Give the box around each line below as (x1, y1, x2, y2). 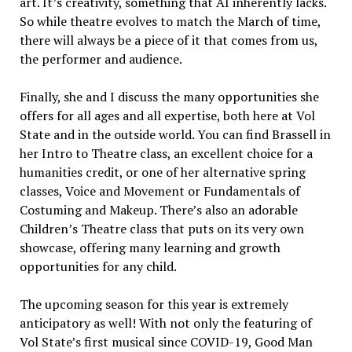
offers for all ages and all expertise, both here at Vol (19, 106, 315, 124)
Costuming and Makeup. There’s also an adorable (19, 200, 298, 218)
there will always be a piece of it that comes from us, (19, 31, 317, 49)
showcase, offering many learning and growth (19, 238, 280, 256)
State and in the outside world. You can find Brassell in (19, 125, 331, 143)
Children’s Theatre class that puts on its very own (19, 219, 304, 237)
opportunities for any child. (19, 257, 177, 275)
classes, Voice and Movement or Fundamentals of (19, 181, 300, 200)
